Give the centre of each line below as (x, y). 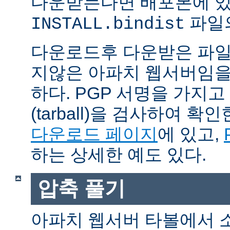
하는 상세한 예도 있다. (119, 155)
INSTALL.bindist (108, 24)
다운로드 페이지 (94, 134)
